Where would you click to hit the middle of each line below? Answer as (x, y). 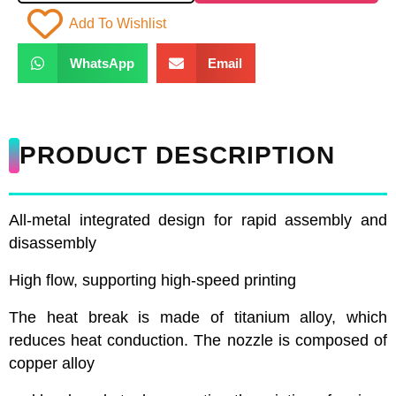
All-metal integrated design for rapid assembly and (198, 220)
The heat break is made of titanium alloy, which (198, 317)
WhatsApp (102, 63)
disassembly (53, 243)
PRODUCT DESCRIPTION (177, 155)
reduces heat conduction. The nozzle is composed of (198, 340)
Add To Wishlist (118, 23)
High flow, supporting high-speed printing (152, 280)
